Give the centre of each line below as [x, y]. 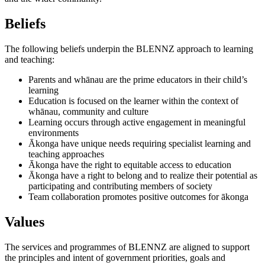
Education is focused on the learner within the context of [133, 101]
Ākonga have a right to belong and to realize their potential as [143, 175]
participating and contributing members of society [120, 186]
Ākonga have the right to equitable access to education [130, 164]
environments [54, 132]
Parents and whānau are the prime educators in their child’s [138, 79]
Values [25, 222]
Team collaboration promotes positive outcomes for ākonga [138, 196]
